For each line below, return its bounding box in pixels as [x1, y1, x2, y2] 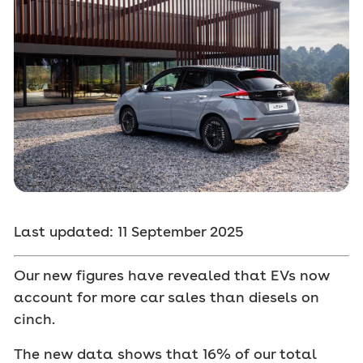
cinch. [14, 310, 55, 328]
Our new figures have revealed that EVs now [14, 267, 330, 284]
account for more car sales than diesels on [14, 288, 319, 306]
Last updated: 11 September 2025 [14, 223, 244, 241]
